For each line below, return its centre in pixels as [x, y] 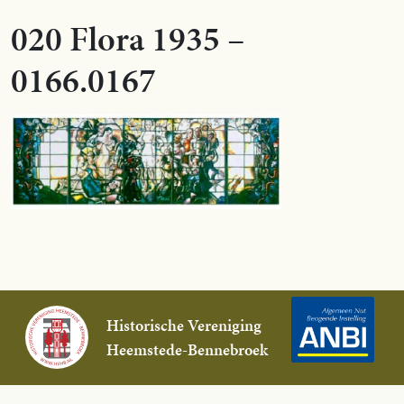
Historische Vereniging [184, 326]
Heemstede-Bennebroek [187, 350]
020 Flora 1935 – [128, 39]
